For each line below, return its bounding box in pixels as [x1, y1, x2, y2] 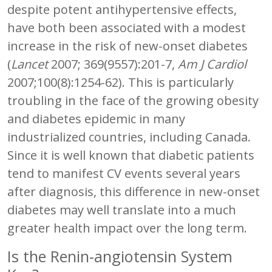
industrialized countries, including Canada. [7, 128, 251, 145]
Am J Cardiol [178, 55, 246, 72]
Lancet [11, 55, 48, 72]
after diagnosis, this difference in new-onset [7, 183, 260, 200]
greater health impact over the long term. [7, 219, 247, 236]
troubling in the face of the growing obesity [7, 92, 259, 109]
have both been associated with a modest [7, 19, 246, 36]
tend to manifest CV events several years [7, 165, 240, 182]
